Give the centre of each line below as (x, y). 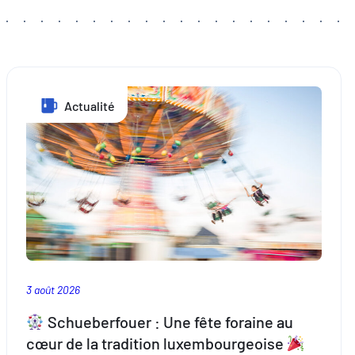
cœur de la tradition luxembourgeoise (157, 344)
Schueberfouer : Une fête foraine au (168, 322)
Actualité (88, 105)
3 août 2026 (53, 289)
